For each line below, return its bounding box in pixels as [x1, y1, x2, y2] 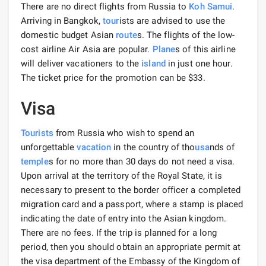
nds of [209, 141, 235, 153]
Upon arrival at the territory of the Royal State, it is [21, 170, 223, 181]
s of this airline [175, 43, 236, 55]
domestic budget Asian [21, 29, 116, 40]
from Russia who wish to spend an [53, 127, 195, 138]
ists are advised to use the [119, 15, 226, 26]
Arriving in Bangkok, [21, 15, 103, 26]
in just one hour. [165, 58, 233, 69]
